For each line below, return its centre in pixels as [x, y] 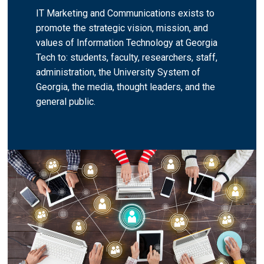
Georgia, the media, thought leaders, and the [126, 87]
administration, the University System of [118, 72]
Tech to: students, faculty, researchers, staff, [127, 57]
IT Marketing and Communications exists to [125, 13]
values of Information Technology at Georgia [127, 43]
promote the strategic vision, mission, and [122, 28]
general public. [66, 102]
